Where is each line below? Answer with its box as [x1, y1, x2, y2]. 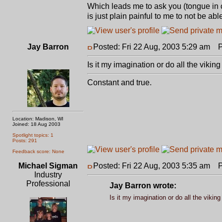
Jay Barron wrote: [109, 181, 176, 190]
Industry [34, 170, 62, 179]
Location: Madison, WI [12, 116, 63, 121]
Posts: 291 [12, 138, 37, 143]
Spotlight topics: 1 [12, 132, 54, 138]
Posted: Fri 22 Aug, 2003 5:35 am [93, 162, 210, 170]
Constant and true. [87, 78, 152, 87]
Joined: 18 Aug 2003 [12, 121, 60, 127]
